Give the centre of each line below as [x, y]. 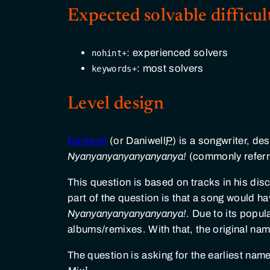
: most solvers [170, 68]
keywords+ [115, 68]
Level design [116, 105]
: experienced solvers [177, 52]
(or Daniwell [137, 141]
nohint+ [109, 53]
